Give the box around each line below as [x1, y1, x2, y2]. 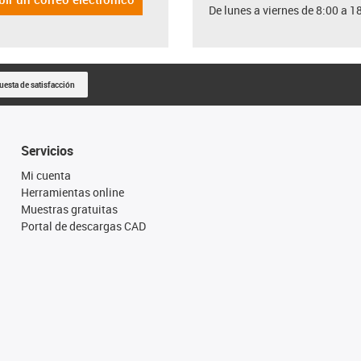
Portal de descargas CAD [20, 218, 146, 234]
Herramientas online [20, 184, 124, 200]
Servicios [20, 141, 73, 160]
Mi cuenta [20, 167, 71, 183]
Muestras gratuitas [20, 201, 118, 217]
